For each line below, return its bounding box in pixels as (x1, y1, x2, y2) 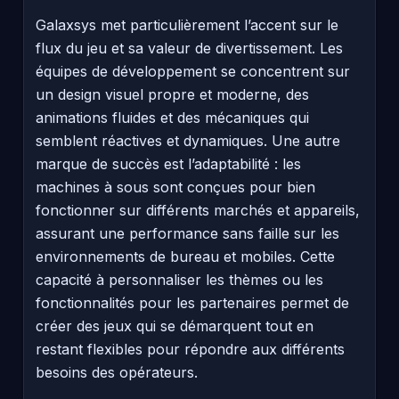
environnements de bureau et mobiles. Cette (36, 247, 335, 265)
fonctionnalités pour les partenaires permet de (36, 293, 349, 312)
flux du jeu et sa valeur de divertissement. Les (36, 38, 343, 57)
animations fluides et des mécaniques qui (36, 108, 309, 126)
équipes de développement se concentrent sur (36, 61, 350, 80)
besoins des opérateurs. (36, 362, 198, 381)
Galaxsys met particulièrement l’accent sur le (36, 15, 338, 34)
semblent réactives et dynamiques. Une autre (36, 131, 340, 150)
